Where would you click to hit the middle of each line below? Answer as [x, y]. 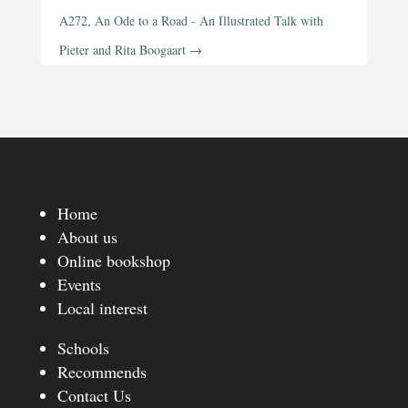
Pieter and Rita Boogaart [122, 50]
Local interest [102, 308]
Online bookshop [113, 261]
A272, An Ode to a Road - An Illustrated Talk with [191, 21]
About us [87, 237]
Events [79, 285]
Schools [83, 348]
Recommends [102, 372]
